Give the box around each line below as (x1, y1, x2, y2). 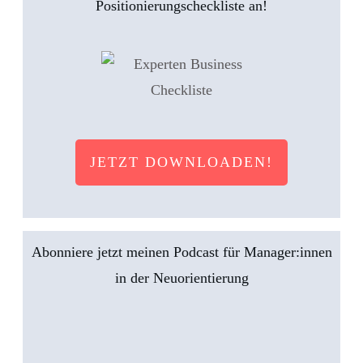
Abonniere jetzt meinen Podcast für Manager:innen (31, 243, 332, 260)
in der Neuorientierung (114, 269, 249, 286)
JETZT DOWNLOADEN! (90, 153, 273, 170)
